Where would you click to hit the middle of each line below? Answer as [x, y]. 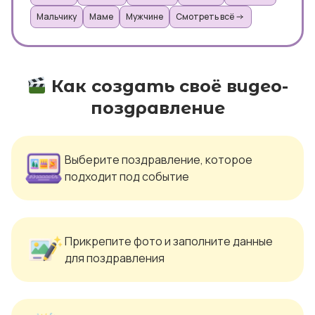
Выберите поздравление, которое [159, 160]
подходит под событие [127, 176]
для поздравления [115, 258]
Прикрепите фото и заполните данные [169, 241]
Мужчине [144, 17]
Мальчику [57, 17]
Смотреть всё [205, 17]
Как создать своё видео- [167, 86]
